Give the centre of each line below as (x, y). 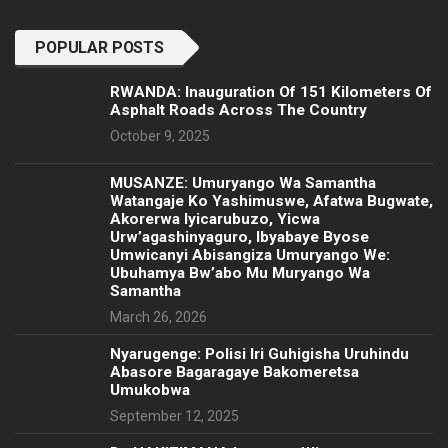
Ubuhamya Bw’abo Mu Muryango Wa (240, 272)
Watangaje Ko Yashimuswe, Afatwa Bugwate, (271, 200)
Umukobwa (150, 389)
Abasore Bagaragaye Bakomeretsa (234, 371)
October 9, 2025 (160, 135)
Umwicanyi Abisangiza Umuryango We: (250, 254)
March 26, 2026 (158, 316)
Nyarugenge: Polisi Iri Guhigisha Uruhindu (259, 353)
